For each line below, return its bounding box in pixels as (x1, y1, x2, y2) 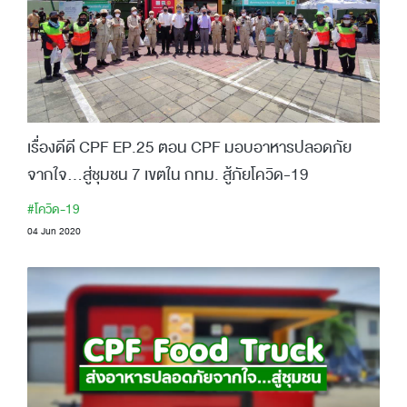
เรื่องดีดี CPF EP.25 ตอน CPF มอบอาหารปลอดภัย (27, 134, 352, 161)
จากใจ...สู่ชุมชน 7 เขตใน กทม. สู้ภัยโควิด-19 (27, 162, 309, 188)
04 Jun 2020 (27, 223, 81, 239)
